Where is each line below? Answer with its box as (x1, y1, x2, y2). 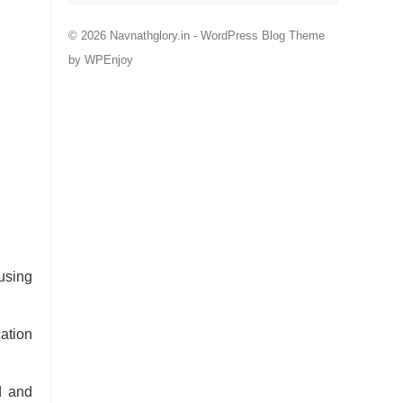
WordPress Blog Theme (201, 29, 325, 42)
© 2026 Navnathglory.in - (68, 29, 201, 42)
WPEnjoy (85, 53, 133, 67)
